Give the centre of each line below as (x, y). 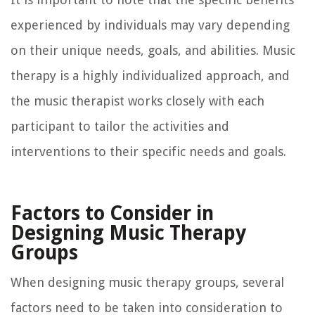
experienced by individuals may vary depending (150, 25)
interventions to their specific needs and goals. (148, 151)
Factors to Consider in (112, 213)
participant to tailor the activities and (120, 126)
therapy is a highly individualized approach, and (150, 75)
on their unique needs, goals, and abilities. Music (153, 50)
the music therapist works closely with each (137, 101)
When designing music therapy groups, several (147, 282)
